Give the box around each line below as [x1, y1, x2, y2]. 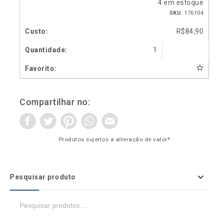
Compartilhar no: [20, 97, 90, 108]
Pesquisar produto [10, 173, 76, 181]
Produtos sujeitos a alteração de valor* [58, 136, 171, 143]
